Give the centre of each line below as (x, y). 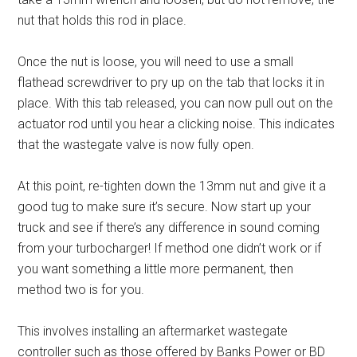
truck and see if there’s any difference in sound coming (169, 228)
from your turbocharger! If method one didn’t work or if (170, 249)
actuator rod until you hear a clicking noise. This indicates (177, 124)
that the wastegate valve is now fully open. (136, 145)
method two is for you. (81, 290)
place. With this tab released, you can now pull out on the (176, 104)
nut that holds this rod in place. (102, 21)
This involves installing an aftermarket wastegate (153, 331)
